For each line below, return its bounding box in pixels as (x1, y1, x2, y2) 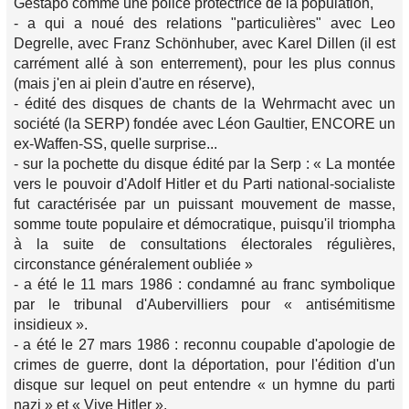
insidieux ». (14, 317, 88, 332)
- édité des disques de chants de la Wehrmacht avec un (14, 96, 395, 111)
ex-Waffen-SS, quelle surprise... (14, 136, 217, 152)
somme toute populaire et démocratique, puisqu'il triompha (14, 216, 395, 232)
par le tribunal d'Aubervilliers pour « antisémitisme (14, 297, 395, 312)
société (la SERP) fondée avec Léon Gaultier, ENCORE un (14, 116, 395, 131)
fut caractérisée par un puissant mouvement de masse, (14, 196, 395, 212)
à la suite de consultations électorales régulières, (14, 236, 395, 252)
